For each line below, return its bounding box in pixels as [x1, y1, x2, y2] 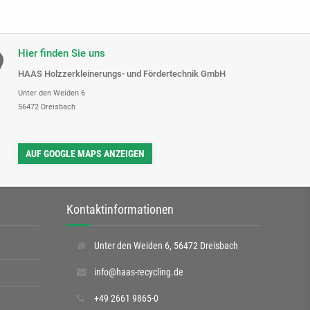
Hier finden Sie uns [18, 47, 105, 60]
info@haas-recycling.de [94, 266, 183, 277]
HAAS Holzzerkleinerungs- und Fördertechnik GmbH [18, 69, 226, 79]
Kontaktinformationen [66, 202, 174, 217]
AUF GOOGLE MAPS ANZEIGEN [26, 148, 145, 159]
